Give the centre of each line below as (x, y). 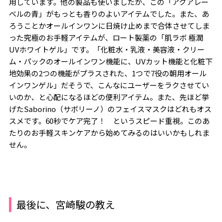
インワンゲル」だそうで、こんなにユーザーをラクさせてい (109, 85)
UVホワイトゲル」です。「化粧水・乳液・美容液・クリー (107, 49)
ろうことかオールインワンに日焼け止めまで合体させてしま (109, 26)
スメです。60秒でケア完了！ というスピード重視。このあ (109, 121)
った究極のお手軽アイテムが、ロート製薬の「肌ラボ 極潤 (106, 37)
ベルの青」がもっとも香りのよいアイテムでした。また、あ (109, 14)
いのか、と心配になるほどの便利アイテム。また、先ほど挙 (109, 97)
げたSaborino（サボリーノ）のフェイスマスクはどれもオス (110, 109)
